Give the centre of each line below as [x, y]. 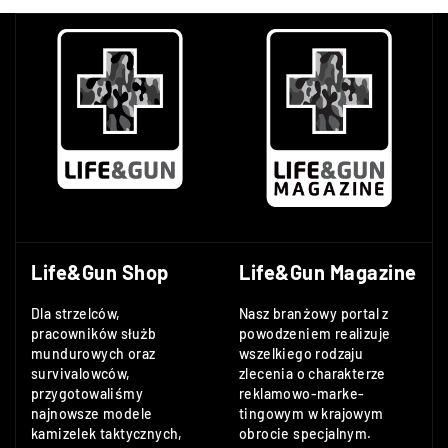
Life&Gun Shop [100, 272]
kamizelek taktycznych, [107, 433]
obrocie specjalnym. [305, 433]
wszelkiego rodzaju [301, 353]
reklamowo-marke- [302, 393]
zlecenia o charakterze [312, 373]
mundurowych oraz [93, 353]
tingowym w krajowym [311, 413]
